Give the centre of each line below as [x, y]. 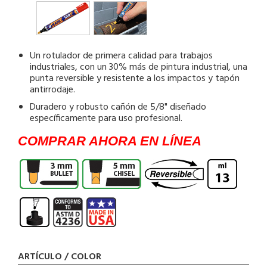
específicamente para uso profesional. [106, 119]
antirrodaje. [52, 90]
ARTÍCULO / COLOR [60, 257]
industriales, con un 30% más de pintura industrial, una [139, 68]
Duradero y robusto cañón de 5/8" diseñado [118, 108]
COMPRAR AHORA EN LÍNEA [110, 141]
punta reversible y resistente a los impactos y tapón [135, 79]
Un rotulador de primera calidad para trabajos [121, 56]
